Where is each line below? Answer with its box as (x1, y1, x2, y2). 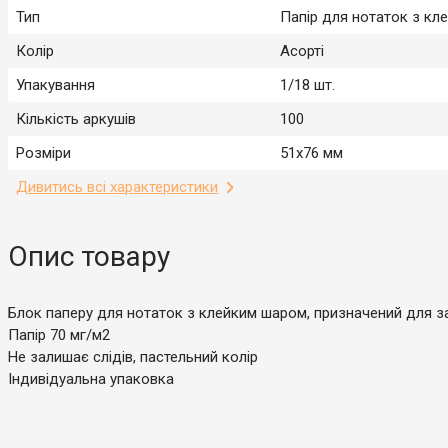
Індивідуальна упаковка (8, 369, 174, 388)
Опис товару (8, 239, 170, 273)
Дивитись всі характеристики (16, 177, 218, 196)
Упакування (16, 75, 95, 94)
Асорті (280, 41, 324, 60)
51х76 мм (280, 143, 343, 162)
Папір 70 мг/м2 (8, 325, 110, 344)
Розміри (16, 143, 71, 162)
